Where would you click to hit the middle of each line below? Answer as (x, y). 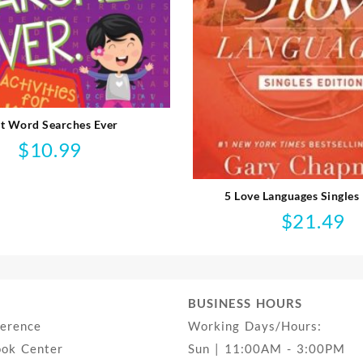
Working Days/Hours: (254, 325)
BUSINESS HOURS (245, 303)
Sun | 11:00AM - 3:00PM (266, 348)
